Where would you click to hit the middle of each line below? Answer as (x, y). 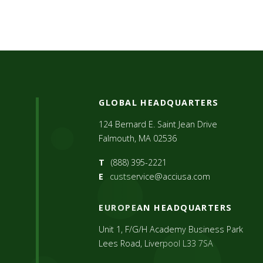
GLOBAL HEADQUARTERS (159, 102)
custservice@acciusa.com (160, 176)
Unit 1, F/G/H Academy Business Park (171, 229)
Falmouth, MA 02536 (138, 138)
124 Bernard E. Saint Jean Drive (158, 124)
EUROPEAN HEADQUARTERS (166, 207)
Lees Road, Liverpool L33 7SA (156, 243)
